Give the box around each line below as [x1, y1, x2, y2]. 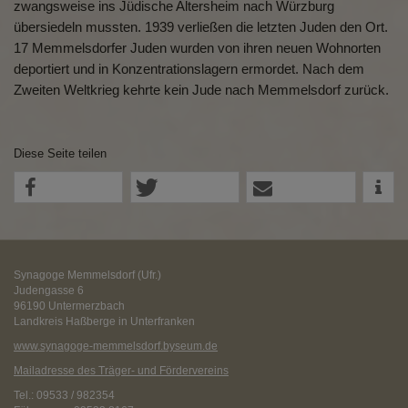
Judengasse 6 [14, 284, 84, 297]
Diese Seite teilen [14, 147, 107, 160]
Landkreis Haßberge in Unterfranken [14, 315, 195, 328]
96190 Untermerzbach [14, 300, 125, 312]
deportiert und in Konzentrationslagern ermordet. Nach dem [14, 61, 364, 76]
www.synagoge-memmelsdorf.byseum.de [14, 340, 218, 352]
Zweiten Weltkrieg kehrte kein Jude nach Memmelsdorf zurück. [14, 82, 389, 97]
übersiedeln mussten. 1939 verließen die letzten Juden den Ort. [14, 19, 388, 35]
